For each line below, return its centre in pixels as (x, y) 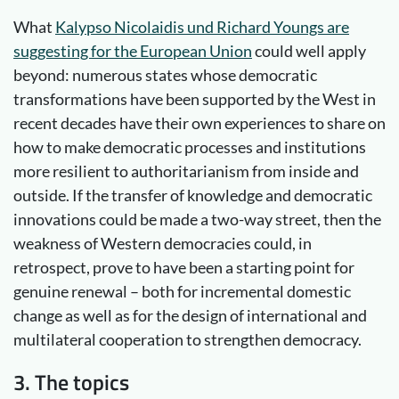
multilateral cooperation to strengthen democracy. (187, 339)
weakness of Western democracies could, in (163, 243)
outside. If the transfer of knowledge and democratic (193, 195)
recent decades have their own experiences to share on (199, 122)
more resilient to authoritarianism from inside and (186, 171)
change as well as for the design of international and (190, 315)
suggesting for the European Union (133, 50)
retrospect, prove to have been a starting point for (184, 267)
